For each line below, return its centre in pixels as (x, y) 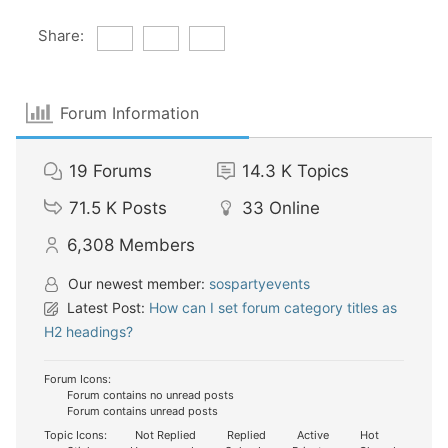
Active (311, 434)
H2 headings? (88, 331)
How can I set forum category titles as (273, 307)
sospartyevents (259, 283)
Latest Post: (106, 307)
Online (294, 207)
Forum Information (130, 113)
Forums (122, 170)
